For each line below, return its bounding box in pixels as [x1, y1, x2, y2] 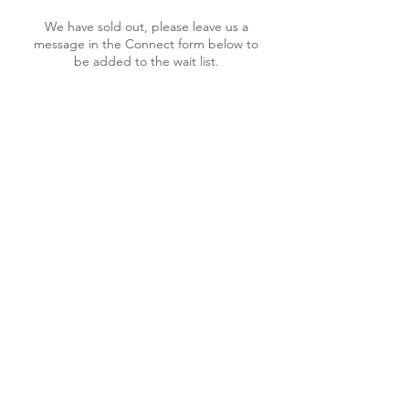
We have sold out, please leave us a [44, 18, 248, 35]
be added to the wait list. [73, 53, 219, 69]
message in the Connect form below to [34, 36, 258, 52]
